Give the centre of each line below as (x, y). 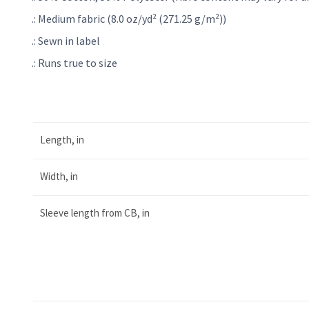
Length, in (62, 139)
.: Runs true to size (74, 62)
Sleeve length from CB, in (95, 212)
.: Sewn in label (66, 40)
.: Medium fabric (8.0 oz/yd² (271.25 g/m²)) (129, 18)
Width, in (59, 176)
